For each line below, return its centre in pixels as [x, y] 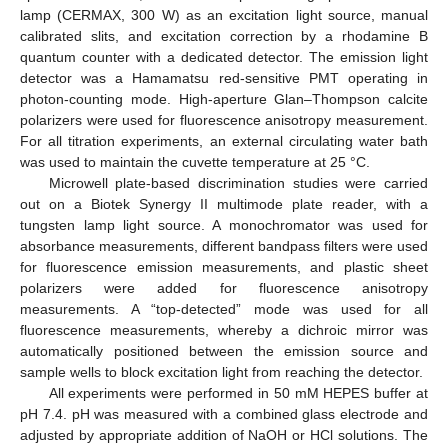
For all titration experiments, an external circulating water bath [224, 141]
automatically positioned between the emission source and [224, 351]
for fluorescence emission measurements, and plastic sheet [224, 267]
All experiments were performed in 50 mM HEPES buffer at [238, 393]
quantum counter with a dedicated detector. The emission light [224, 57]
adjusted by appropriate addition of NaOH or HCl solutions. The [224, 435]
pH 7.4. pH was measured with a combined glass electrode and [224, 414]
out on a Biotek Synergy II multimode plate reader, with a [224, 204]
